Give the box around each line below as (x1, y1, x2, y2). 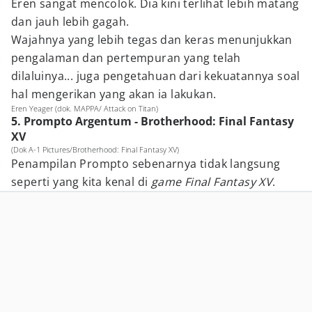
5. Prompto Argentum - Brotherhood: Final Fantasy (11, 114, 294, 129)
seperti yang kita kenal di (11, 174, 151, 189)
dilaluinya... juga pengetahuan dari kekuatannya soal (11, 68, 300, 84)
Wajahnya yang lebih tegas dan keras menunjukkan (11, 32, 292, 47)
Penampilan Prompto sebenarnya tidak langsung (11, 156, 281, 171)
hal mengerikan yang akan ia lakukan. (11, 86, 219, 102)
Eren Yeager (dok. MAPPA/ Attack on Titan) (11, 103, 158, 114)
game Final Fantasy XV (150, 174, 273, 189)
